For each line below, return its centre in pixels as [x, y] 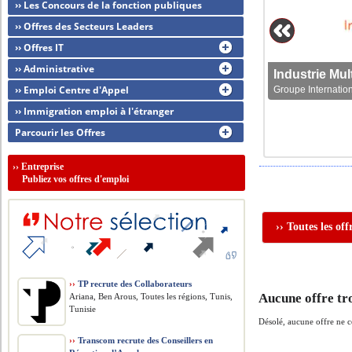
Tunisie [83, 309]
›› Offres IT [40, 48]
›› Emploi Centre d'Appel [72, 90]
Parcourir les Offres [60, 132]
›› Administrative [55, 69]
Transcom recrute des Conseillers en [145, 340]
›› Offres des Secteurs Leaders [84, 26]
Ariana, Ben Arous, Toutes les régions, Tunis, [151, 296]
